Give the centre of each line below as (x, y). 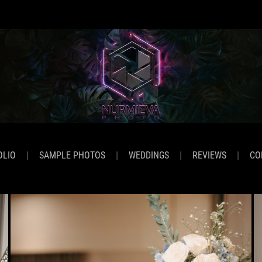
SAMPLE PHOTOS (72, 155)
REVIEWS (209, 155)
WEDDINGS (149, 155)
